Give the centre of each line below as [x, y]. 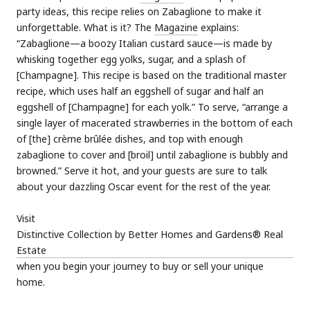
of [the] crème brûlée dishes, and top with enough [130, 138]
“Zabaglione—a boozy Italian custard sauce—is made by [144, 43]
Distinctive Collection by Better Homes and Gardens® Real [150, 234]
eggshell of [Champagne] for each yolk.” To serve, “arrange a [152, 107]
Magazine [176, 27]
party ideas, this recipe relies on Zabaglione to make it [139, 11]
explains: [218, 27]
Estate [31, 250]
